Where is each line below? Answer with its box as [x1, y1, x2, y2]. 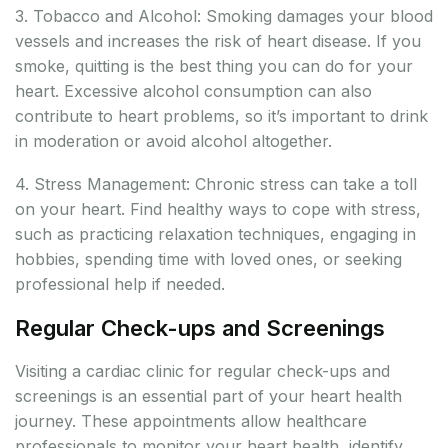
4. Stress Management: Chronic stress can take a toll [15, 174, 417, 195]
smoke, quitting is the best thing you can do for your [15, 56, 413, 77]
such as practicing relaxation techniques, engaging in [15, 224, 416, 245]
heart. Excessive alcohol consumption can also [15, 81, 372, 102]
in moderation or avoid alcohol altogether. [15, 131, 332, 152]
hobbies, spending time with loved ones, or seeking [15, 249, 402, 270]
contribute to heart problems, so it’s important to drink [15, 106, 428, 127]
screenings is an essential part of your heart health [15, 386, 402, 407]
